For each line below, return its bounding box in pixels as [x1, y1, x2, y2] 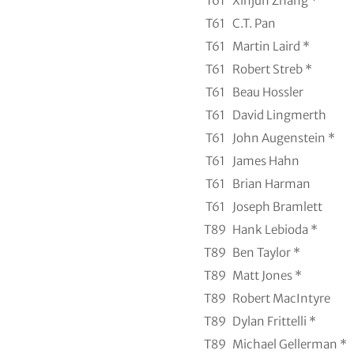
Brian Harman [232, 176, 311, 192]
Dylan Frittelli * [232, 314, 316, 330]
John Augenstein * [232, 130, 335, 146]
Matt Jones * [232, 268, 302, 284]
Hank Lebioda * [232, 222, 318, 238]
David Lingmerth [232, 107, 326, 123]
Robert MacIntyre [232, 291, 330, 307]
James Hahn [232, 153, 299, 169]
